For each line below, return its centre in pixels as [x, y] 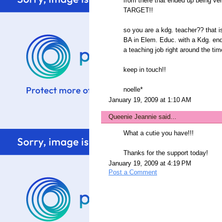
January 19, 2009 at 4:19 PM [150, 164]
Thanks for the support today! [166, 153]
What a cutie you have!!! [159, 133]
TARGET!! [138, 10]
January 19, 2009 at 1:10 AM [150, 100]
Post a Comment [133, 172]
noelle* [133, 90]
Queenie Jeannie [133, 117]
